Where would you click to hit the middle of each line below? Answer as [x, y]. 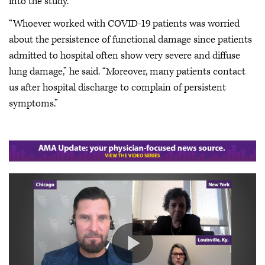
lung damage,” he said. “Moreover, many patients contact [127, 71]
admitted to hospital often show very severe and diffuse [125, 55]
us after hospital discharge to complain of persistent [117, 87]
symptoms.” [33, 103]
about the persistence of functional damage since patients [130, 39]
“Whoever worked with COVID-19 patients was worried [124, 23]
